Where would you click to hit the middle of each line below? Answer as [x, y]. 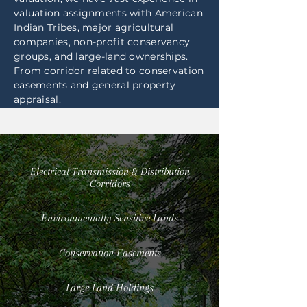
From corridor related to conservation [109, 71]
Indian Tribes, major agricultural [94, 27]
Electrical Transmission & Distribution [110, 171]
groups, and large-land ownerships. [101, 56]
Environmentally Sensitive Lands [110, 218]
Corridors [110, 184]
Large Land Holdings [110, 288]
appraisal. [37, 99]
